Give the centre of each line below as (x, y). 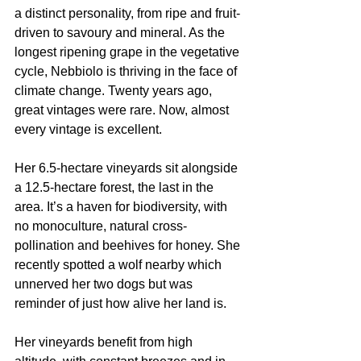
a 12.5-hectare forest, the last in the (116, 187)
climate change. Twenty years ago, (115, 91)
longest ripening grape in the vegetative (129, 52)
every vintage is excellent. (88, 129)
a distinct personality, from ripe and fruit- (127, 13)
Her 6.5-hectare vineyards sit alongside (128, 168)
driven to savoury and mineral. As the (121, 33)
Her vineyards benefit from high (105, 342)
